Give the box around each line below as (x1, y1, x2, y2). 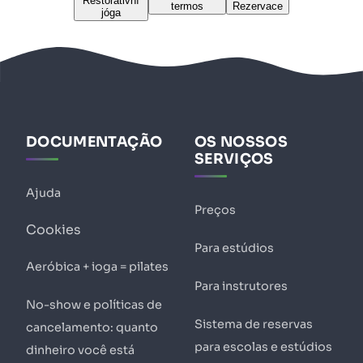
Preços (194, 202, 236, 217)
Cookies (26, 221, 81, 238)
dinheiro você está (26, 343, 135, 358)
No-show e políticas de (26, 297, 162, 313)
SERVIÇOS (194, 150, 274, 169)
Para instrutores (194, 279, 288, 294)
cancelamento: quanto (26, 320, 158, 335)
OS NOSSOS (194, 133, 288, 152)
